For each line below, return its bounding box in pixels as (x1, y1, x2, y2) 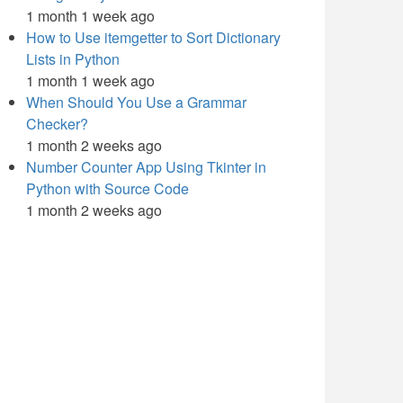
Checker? (26, 113, 88, 134)
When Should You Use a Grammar (26, 92, 246, 112)
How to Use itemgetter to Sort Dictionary (26, 27, 281, 48)
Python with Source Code (26, 178, 189, 199)
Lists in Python (26, 49, 120, 69)
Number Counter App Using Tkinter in (26, 157, 266, 177)
